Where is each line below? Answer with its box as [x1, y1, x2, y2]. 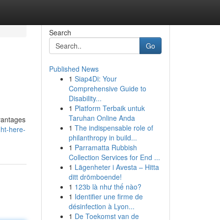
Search [49, 27, 71, 37]
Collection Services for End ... [68, 152, 160, 162]
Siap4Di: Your [74, 74, 117, 83]
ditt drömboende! [68, 172, 122, 182]
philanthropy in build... [68, 133, 137, 142]
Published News [49, 64, 99, 74]
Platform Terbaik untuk [74, 103, 145, 113]
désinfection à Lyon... [68, 201, 135, 211]
